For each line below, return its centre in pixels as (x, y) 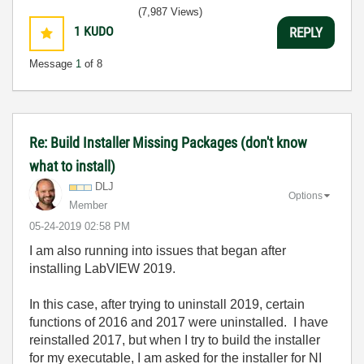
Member (88, 205)
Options (305, 195)
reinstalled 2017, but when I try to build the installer (175, 340)
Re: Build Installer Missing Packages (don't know (168, 143)
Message (52, 64)
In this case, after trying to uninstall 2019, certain (167, 304)
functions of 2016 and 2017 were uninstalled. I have (179, 322)
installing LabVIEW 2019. (102, 269)
